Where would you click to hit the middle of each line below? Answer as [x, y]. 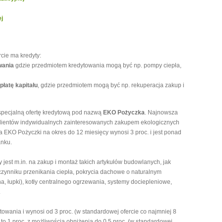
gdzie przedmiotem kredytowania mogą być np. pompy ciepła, [98, 65]
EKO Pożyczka [124, 112]
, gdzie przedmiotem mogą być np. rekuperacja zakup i [111, 85]
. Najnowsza [161, 112]
